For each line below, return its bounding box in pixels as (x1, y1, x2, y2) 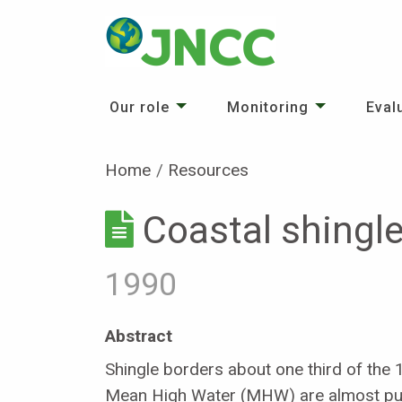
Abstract (105, 325, 172, 346)
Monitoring (227, 99, 309, 116)
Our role (109, 99, 170, 116)
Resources (168, 160, 249, 180)
